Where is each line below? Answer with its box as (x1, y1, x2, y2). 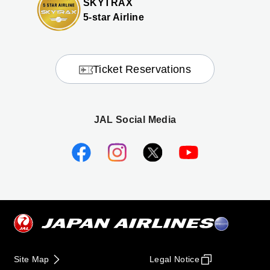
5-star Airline (83, 11, 145, 22)
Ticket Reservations (92, 62, 192, 75)
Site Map (13, 254, 49, 264)
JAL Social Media (93, 114, 177, 125)
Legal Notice (149, 254, 199, 264)
